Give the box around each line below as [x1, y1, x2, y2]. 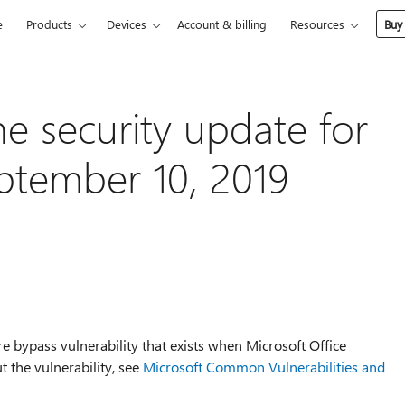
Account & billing [177, 16, 268, 32]
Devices [107, 16, 147, 32]
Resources [290, 16, 345, 32]
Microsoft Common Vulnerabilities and [142, 356, 385, 376]
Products [26, 16, 73, 32]
